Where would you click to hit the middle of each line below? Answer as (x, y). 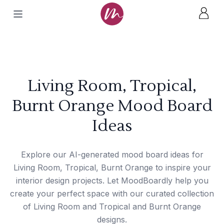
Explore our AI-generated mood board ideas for (112, 154)
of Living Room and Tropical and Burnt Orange (112, 206)
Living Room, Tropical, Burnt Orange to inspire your (112, 167)
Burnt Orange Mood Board (112, 106)
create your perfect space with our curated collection (112, 193)
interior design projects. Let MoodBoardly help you (112, 180)
